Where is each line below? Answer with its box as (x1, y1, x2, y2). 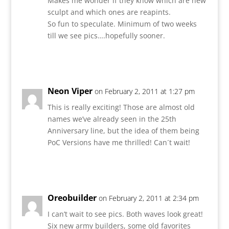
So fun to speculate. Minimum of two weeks (47, 18, 197, 29)
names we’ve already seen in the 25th (47, 113, 176, 124)
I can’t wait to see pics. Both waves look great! (47, 209, 203, 219)
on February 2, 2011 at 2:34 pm (98, 193, 199, 203)
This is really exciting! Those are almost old (47, 102, 195, 112)
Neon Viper (47, 85, 93, 97)
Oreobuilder (47, 192, 97, 203)
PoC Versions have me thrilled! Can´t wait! (47, 137, 190, 147)
